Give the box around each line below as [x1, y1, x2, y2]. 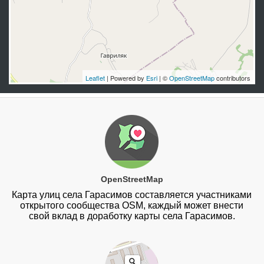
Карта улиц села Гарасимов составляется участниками [12, 190, 252, 200]
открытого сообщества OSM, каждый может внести [20, 200, 244, 211]
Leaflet [85, 72, 105, 82]
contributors [214, 72, 250, 82]
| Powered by [105, 72, 146, 82]
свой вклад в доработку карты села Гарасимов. [28, 211, 235, 222]
